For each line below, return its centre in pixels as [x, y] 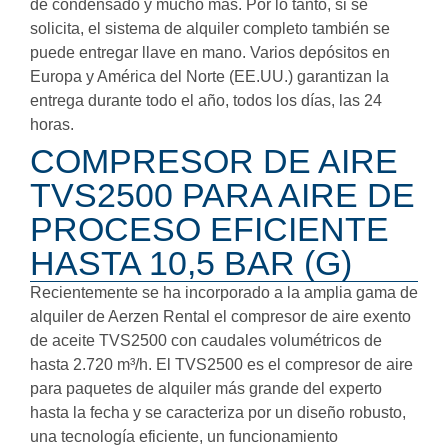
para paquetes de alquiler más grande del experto [206, 388]
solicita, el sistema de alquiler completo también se [210, 29]
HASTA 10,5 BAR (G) [191, 262]
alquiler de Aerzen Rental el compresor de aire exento [220, 316]
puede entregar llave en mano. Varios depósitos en [210, 53]
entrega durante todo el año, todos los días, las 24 [206, 101]
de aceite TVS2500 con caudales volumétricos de [206, 340]
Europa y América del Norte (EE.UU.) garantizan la [209, 77]
